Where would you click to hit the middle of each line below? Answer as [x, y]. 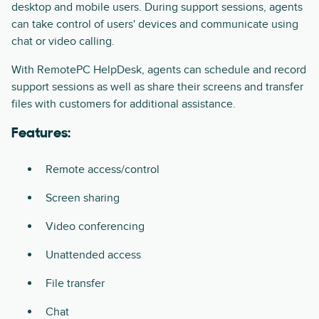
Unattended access [93, 255]
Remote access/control [103, 170]
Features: [41, 134]
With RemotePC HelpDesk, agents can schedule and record [159, 70]
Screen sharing [83, 198]
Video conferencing [95, 227]
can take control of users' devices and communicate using [155, 25]
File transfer [75, 284]
